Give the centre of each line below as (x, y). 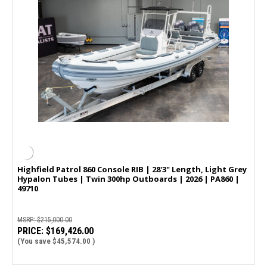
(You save (34, 241)
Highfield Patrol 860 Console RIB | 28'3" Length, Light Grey (132, 170)
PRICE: (30, 231)
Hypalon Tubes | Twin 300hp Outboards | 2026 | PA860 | (128, 179)
